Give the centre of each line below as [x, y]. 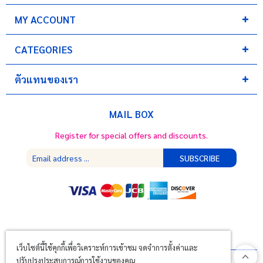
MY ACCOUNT [45, 20]
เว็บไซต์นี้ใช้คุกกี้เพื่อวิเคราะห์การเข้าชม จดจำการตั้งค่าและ [107, 247]
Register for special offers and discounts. [131, 135]
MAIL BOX [131, 114]
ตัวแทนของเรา [46, 80]
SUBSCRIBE [200, 158]
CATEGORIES [43, 50]
